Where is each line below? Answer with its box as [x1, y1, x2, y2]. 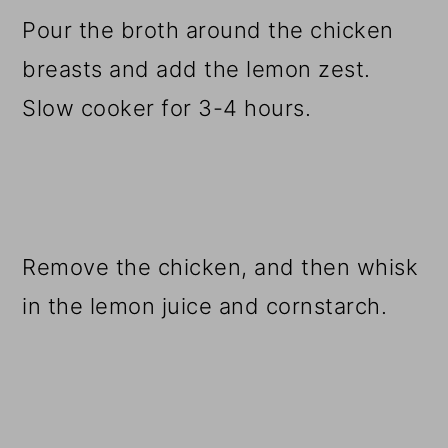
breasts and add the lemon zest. [22, 55, 371, 82]
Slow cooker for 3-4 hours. [22, 94, 312, 121]
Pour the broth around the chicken [22, 16, 394, 43]
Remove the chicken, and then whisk [22, 253, 419, 280]
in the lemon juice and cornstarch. [22, 292, 388, 319]
